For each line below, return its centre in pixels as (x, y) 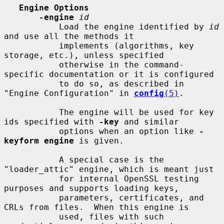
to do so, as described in (31, 83)
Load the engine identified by (134, 26)
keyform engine (39, 140)
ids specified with (51, 121)
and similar (149, 121)
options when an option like (129, 131)
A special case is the (31, 159)
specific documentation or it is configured (109, 74)
